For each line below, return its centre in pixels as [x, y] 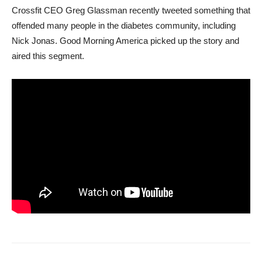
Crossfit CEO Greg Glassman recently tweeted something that [131, 10]
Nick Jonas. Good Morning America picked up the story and [125, 41]
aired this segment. [48, 56]
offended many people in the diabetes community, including [124, 25]
